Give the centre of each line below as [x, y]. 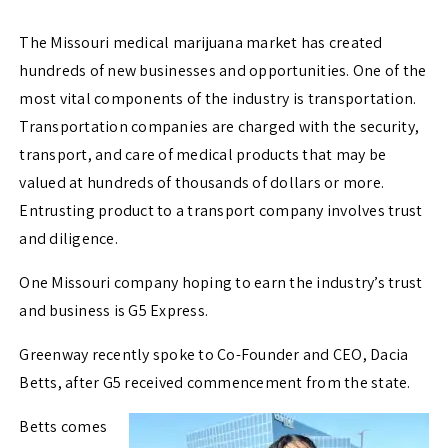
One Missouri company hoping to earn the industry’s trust [221, 283]
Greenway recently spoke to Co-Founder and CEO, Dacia [214, 355]
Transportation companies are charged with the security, [219, 127]
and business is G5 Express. [114, 311]
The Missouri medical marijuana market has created [201, 43]
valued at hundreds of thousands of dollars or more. [202, 183]
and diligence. [68, 239]
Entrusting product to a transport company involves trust [221, 211]
